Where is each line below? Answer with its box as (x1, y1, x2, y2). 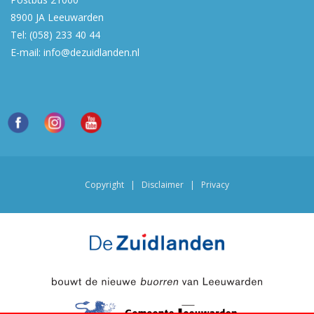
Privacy (201, 179, 229, 191)
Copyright (85, 179, 124, 191)
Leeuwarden (48, 11, 104, 24)
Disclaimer (142, 179, 184, 191)
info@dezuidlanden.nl (43, 46, 139, 59)
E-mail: (11, 46, 43, 59)
